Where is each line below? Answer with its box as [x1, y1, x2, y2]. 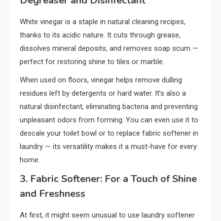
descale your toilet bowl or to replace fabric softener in [20, 128, 198, 138]
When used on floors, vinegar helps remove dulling [20, 75, 182, 84]
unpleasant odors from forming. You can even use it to [20, 115, 198, 124]
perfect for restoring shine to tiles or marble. [20, 57, 164, 66]
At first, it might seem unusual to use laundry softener [20, 210, 195, 220]
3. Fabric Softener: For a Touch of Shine [20, 172, 197, 185]
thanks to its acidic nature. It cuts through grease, [20, 30, 181, 39]
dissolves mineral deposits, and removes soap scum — [20, 43, 198, 53]
